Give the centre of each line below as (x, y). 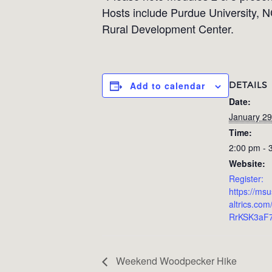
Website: (247, 163)
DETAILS (248, 84)
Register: (246, 178)
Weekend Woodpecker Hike (175, 261)
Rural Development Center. (168, 29)
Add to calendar (168, 86)
